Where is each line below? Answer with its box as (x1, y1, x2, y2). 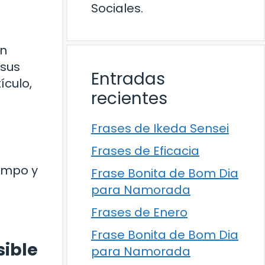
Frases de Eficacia (91, 143, 199, 159)
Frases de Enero (91, 204, 188, 221)
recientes (91, 87, 167, 110)
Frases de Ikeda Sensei (91, 120, 229, 137)
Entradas (91, 67, 165, 91)
